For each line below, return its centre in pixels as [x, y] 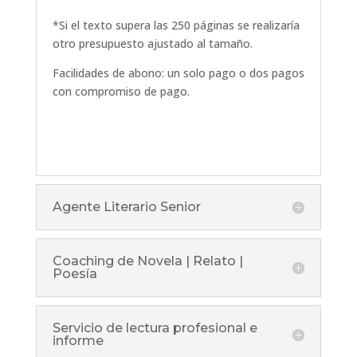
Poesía [75, 274]
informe [78, 341]
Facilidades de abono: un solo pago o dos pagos [178, 73]
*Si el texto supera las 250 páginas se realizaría [176, 25]
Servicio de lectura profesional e [155, 328]
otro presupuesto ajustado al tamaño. [152, 44]
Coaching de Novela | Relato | [147, 261]
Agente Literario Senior [126, 207]
